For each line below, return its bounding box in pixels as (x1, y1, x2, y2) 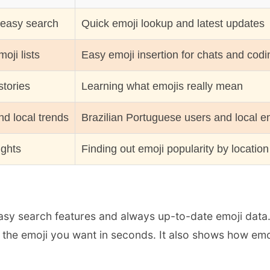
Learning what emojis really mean (81, 80, 243, 93)
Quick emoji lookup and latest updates (81, 17, 265, 30)
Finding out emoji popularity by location (81, 143, 269, 155)
